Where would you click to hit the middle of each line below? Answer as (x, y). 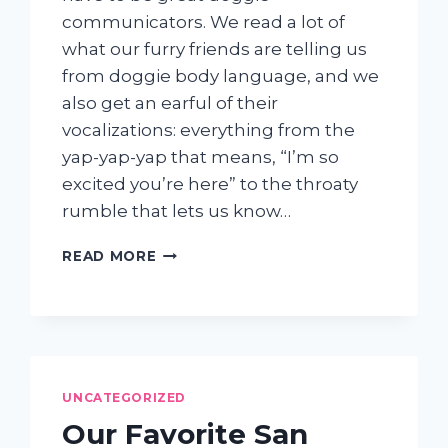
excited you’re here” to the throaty (210, 184)
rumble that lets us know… (177, 211)
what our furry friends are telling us (215, 49)
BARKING (191, 335)
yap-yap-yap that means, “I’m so (201, 157)
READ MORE (109, 256)
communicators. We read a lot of (204, 22)
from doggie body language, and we (221, 76)
